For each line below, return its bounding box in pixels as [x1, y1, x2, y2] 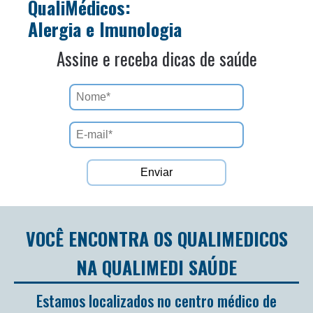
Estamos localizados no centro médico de [36, 289, 277, 312]
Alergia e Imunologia [28, 15, 182, 43]
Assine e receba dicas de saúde [56, 45, 257, 71]
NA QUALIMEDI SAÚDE [76, 254, 237, 281]
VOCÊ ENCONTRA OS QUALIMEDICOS [25, 225, 288, 252]
